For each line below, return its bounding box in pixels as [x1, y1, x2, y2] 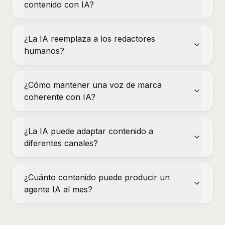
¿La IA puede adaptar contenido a [24, 126, 153, 136]
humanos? [24, 46, 64, 56]
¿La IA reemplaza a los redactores [24, 34, 155, 44]
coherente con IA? [24, 92, 95, 102]
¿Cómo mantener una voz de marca [24, 80, 162, 90]
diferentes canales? [24, 138, 98, 148]
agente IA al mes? [24, 184, 92, 194]
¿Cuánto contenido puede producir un [24, 172, 170, 182]
